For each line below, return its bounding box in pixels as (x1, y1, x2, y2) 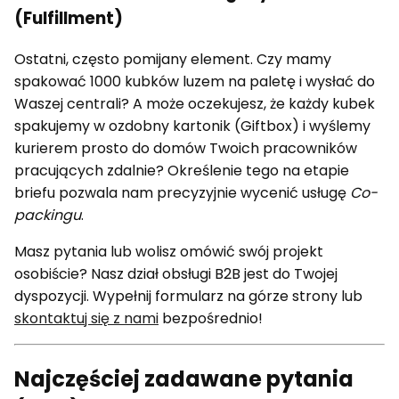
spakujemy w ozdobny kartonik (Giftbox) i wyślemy (14, 116, 370, 137)
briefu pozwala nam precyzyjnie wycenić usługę (14, 183, 350, 204)
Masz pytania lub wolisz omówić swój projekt (14, 241, 323, 263)
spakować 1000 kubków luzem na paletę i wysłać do (14, 71, 375, 93)
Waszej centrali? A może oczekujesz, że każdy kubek (14, 94, 375, 115)
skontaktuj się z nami (14, 308, 159, 330)
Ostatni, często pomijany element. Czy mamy (14, 49, 331, 70)
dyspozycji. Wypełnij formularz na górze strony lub (14, 286, 362, 307)
